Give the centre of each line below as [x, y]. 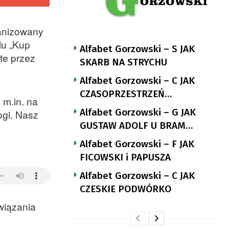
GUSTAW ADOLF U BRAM [133, 125]
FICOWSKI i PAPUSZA [125, 157]
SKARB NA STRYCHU [123, 62]
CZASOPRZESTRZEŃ [122, 94]
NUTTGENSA [106, 107]
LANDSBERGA [110, 139]
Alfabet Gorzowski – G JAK [138, 112]
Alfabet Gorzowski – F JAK [137, 144]
